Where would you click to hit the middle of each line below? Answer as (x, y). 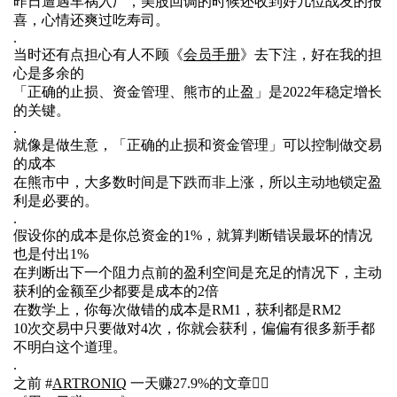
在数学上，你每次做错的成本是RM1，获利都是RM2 (177, 309)
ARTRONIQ (90, 383)
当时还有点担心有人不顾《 (98, 54)
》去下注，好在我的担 (311, 54)
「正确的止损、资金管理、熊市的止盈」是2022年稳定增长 (198, 91)
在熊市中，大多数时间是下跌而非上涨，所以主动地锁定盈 (198, 182)
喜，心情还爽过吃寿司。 (91, 19)
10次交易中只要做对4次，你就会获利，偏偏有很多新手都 (194, 328)
